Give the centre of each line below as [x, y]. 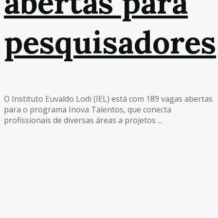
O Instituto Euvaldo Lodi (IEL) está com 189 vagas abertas [108, 99]
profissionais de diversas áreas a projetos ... [83, 120]
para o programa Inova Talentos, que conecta [88, 109]
